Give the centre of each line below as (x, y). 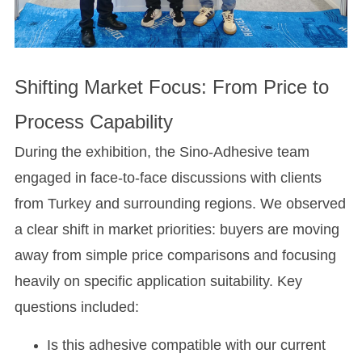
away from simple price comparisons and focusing (175, 255)
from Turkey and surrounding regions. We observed (180, 203)
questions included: (76, 307)
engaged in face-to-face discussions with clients (168, 177)
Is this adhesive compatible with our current (186, 345)
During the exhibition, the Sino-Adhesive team (162, 152)
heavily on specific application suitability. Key (158, 281)
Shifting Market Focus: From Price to (171, 86)
